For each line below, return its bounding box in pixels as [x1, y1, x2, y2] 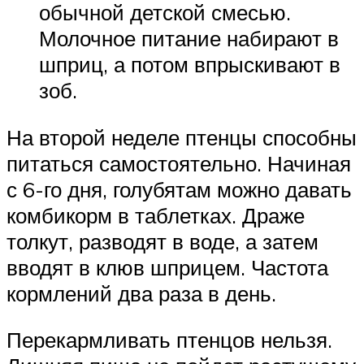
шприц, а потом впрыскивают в [39, 51, 340, 78]
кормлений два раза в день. [6, 279, 276, 306]
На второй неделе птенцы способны [6, 123, 357, 150]
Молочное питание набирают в [39, 25, 339, 52]
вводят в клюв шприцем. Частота [6, 253, 328, 280]
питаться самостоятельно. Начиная [6, 149, 351, 176]
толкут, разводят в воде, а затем [6, 227, 318, 254]
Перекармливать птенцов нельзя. [6, 327, 332, 353]
